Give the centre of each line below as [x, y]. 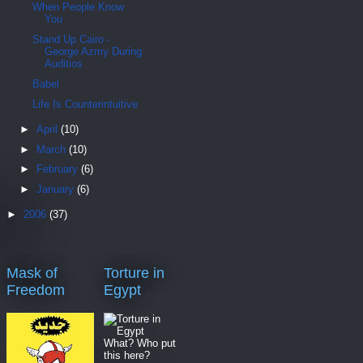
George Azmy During [94, 52]
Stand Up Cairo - [72, 40]
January [56, 190]
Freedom [36, 290]
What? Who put [140, 343]
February [58, 169]
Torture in [134, 273]
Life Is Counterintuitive [85, 104]
